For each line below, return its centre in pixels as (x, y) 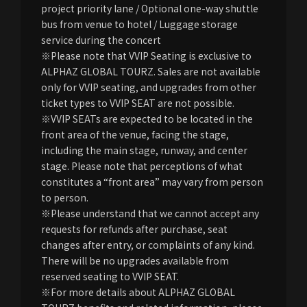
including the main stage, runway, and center (144, 150)
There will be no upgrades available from (135, 260)
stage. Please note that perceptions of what (142, 165)
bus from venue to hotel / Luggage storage (139, 24)
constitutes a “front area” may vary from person (152, 181)
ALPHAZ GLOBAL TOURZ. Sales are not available (151, 71)
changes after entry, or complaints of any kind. (148, 244)
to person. (65, 197)
